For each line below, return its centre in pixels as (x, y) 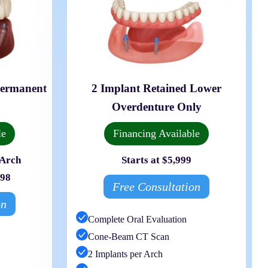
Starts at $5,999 (157, 160)
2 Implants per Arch (126, 254)
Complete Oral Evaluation (138, 219)
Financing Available (157, 133)
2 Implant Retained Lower (157, 88)
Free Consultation (157, 186)
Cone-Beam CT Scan (129, 236)
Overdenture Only (156, 106)
